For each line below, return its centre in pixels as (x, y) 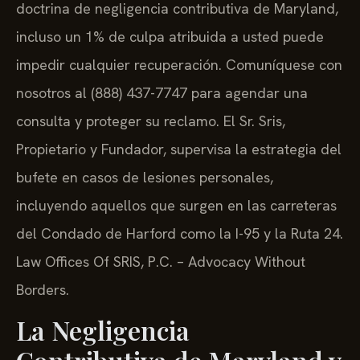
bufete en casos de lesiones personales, (145, 178)
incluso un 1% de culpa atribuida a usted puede (170, 37)
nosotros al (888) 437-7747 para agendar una (162, 93)
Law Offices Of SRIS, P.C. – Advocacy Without (161, 262)
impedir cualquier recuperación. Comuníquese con (179, 65)
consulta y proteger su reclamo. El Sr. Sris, (151, 121)
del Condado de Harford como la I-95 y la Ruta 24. (180, 234)
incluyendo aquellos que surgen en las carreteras (176, 206)
